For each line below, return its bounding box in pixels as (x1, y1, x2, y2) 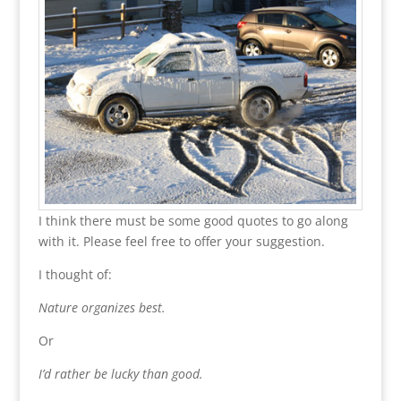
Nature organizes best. (38, 299, 166, 317)
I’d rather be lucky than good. (38, 365, 203, 383)
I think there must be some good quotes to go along (38, 212, 348, 230)
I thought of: (38, 266, 112, 284)
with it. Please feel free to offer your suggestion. (38, 233, 325, 251)
